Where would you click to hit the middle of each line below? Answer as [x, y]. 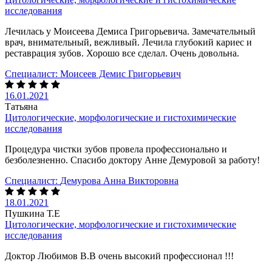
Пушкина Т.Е [32, 213]
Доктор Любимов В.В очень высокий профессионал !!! [119, 256]
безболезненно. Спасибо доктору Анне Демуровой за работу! [132, 160]
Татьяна [21, 106]
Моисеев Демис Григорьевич [121, 73]
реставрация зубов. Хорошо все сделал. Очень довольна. [124, 53]
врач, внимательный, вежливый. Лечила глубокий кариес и [128, 42]
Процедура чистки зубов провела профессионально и [116, 149]
